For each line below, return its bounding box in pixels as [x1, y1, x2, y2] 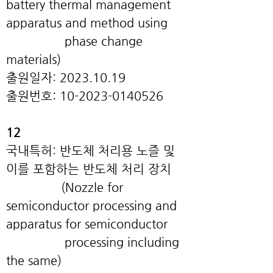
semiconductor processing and [6, 199, 177, 213]
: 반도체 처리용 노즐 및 [52, 144, 175, 158]
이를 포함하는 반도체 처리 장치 [6, 162, 171, 176]
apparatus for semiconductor [6, 217, 168, 231]
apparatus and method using [6, 16, 168, 30]
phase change [6, 34, 143, 48]
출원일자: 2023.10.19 [6, 71, 126, 85]
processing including [6, 235, 179, 249]
